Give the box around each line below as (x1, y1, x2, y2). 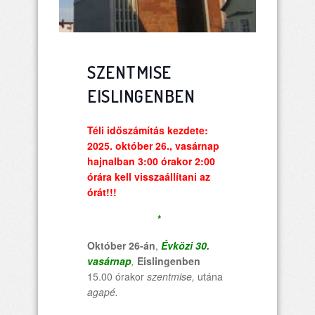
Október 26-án (87, 238, 155, 252)
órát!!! (87, 185, 117, 199)
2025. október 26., (87, 139, 175, 153)
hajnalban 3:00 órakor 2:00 (87, 154, 215, 168)
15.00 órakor (87, 269, 147, 283)
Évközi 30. (161, 238, 210, 252)
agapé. (87, 285, 118, 299)
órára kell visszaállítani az (87, 169, 210, 184)
